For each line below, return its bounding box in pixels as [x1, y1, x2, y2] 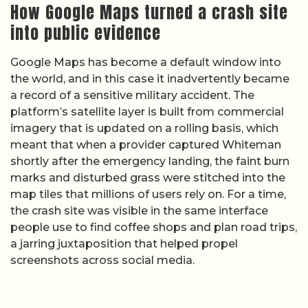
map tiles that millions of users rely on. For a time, [10, 187, 286, 201]
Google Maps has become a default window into [10, 55, 281, 69]
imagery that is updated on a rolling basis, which [10, 121, 278, 135]
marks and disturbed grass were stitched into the [10, 170, 285, 184]
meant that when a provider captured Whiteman [10, 137, 281, 151]
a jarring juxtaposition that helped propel [10, 236, 238, 250]
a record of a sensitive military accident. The [10, 88, 254, 102]
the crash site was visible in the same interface [10, 203, 268, 217]
